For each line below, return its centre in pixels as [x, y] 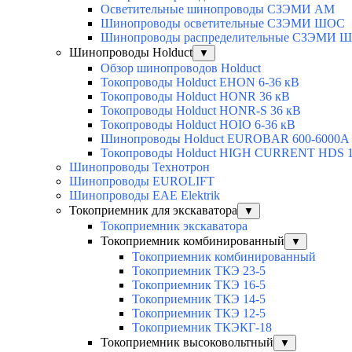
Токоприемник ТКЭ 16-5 [199, 285]
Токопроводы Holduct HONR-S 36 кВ [201, 111]
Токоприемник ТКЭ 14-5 [199, 299]
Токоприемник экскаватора [174, 226]
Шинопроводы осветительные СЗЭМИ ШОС [223, 24]
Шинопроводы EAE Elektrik [145, 196]
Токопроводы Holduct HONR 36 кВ [195, 97]
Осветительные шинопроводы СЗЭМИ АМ [218, 9]
